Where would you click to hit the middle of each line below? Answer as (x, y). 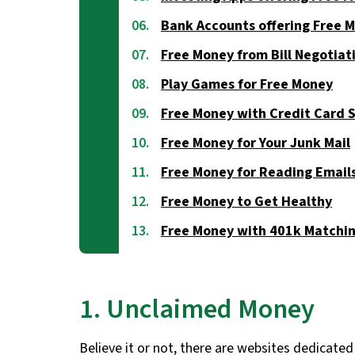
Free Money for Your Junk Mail (256, 143)
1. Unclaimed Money (197, 310)
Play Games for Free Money (247, 85)
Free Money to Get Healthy (246, 202)
